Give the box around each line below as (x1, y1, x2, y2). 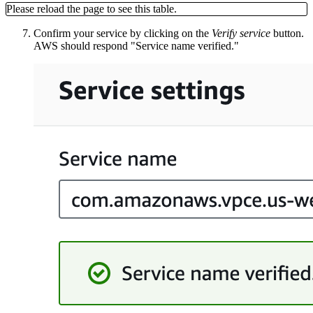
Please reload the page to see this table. (6, 2, 177, 15)
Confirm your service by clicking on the (34, 27, 212, 39)
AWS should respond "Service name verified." (34, 39, 239, 52)
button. (270, 27, 304, 39)
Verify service (212, 27, 270, 39)
